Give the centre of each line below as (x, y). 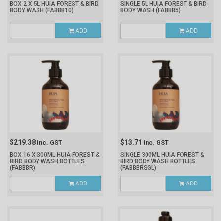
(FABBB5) (168, 10)
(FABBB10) (59, 10)
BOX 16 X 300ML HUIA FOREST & (55, 155)
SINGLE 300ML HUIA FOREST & (162, 155)
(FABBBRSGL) (138, 168)
